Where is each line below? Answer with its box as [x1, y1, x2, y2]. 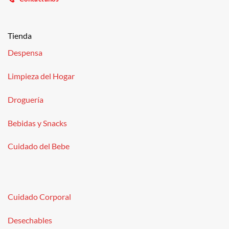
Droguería [7, 94, 43, 104]
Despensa [7, 48, 42, 58]
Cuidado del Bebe [7, 141, 70, 151]
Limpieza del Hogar [7, 71, 75, 81]
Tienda [7, 31, 32, 41]
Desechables [7, 215, 52, 225]
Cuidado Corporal [7, 191, 71, 201]
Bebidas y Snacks [7, 118, 67, 128]
